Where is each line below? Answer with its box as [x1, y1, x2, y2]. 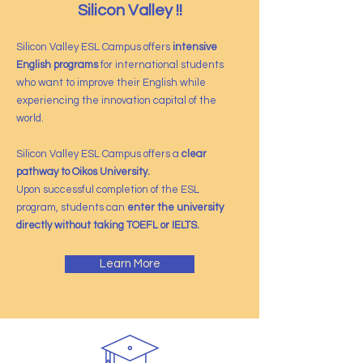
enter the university [127, 202, 224, 213]
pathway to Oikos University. [16, 166, 150, 177]
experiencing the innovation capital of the [16, 95, 216, 106]
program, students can [16, 202, 127, 213]
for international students [98, 59, 224, 70]
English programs [16, 59, 98, 70]
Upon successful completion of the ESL [16, 184, 199, 195]
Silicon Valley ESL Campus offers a [16, 148, 179, 160]
